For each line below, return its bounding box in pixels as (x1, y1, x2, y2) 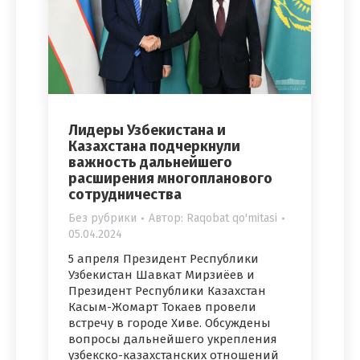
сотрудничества (68, 186, 182, 204)
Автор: (149, 211, 186, 226)
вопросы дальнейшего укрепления (68, 332, 277, 347)
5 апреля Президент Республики (68, 252, 259, 267)
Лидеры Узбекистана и (68, 121, 226, 140)
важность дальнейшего (68, 153, 232, 172)
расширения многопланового (68, 170, 272, 188)
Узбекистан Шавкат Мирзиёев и (68, 268, 255, 283)
